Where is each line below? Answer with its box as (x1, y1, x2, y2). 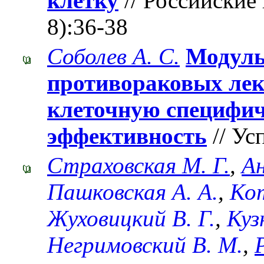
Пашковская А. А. (47, 179, 218, 205)
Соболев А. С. (47, 44, 180, 70)
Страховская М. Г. (47, 153, 230, 179)
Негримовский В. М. (47, 232, 243, 258)
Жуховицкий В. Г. (47, 206, 215, 232)
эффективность (47, 123, 207, 149)
